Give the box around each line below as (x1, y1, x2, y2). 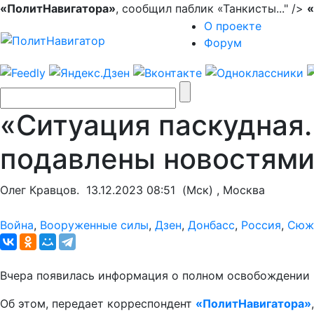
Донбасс (188, 217, 235, 232)
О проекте (204, 19, 261, 33)
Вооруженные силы (40, 217, 149, 232)
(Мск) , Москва (175, 182, 265, 197)
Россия (241, 217, 281, 232)
